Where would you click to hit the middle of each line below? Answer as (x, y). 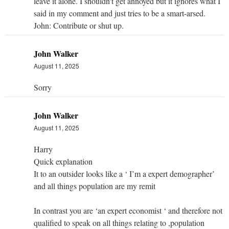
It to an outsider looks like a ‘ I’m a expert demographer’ (124, 173)
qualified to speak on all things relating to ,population (119, 222)
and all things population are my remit (95, 186)
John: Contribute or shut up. (79, 25)
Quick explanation (63, 161)
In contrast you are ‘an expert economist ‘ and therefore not (128, 210)
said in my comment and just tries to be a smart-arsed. (120, 13)
